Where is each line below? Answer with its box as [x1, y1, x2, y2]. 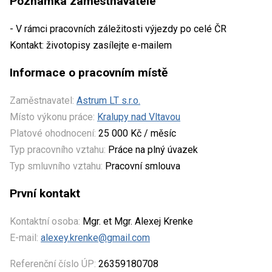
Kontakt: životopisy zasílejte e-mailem [10, 39, 172, 51]
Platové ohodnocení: [10, 127, 96, 139]
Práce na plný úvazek [108, 143, 198, 155]
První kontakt [10, 186, 80, 200]
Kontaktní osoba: [10, 215, 80, 227]
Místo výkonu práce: [10, 110, 95, 123]
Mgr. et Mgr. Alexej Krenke [80, 215, 193, 227]
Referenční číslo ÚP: [10, 257, 96, 270]
